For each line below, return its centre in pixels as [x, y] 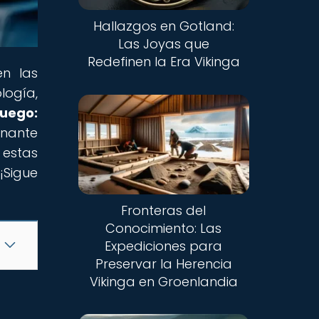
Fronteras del [164, 210]
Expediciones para [164, 246]
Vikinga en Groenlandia [163, 281]
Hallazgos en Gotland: [163, 26]
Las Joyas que [163, 44]
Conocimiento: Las [164, 228]
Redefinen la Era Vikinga [163, 62]
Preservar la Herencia [163, 263]
